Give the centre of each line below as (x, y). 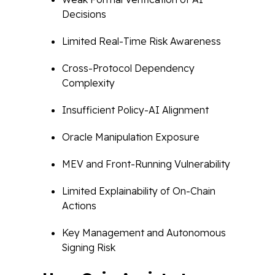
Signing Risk (89, 247)
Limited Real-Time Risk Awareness (141, 41)
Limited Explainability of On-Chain (139, 191)
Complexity (88, 83)
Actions (79, 206)
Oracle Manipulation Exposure (131, 137)
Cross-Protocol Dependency (128, 68)
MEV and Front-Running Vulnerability (146, 164)
